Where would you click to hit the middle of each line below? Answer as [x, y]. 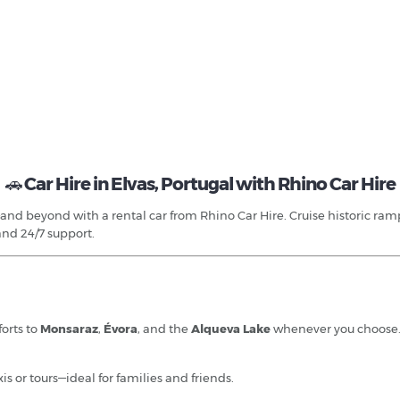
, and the [164, 328]
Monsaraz [69, 328]
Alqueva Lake [231, 328]
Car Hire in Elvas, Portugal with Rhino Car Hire [209, 183]
